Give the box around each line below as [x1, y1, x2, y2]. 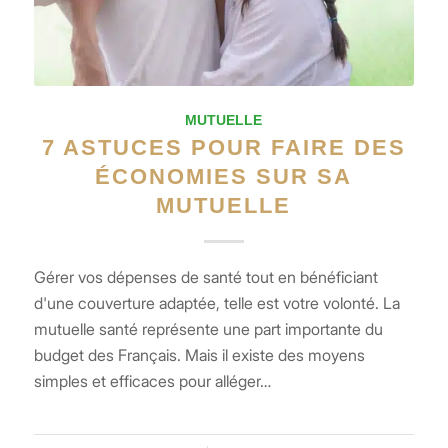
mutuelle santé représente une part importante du [33, 319, 383, 340]
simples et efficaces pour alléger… [33, 371, 271, 392]
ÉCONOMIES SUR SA [95, 164, 353, 190]
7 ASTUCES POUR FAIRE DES [41, 135, 406, 161]
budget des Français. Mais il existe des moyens [33, 345, 365, 366]
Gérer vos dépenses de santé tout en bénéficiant [33, 267, 378, 288]
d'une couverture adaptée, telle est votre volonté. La [33, 293, 400, 314]
